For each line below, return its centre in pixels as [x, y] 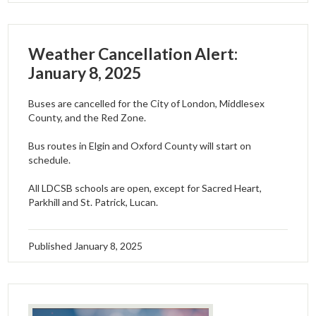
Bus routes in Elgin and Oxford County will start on [140, 146]
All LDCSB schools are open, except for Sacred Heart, [145, 188]
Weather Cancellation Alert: [133, 53]
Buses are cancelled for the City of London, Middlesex [147, 104]
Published [51, 246]
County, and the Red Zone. [87, 118]
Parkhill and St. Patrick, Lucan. [93, 202]
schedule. [50, 160]
